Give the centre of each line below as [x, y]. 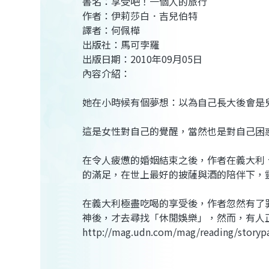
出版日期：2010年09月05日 [143, 59]
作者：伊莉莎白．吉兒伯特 [140, 15]
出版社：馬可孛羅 [121, 44]
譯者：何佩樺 [111, 30]
